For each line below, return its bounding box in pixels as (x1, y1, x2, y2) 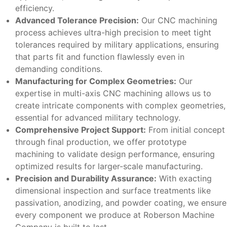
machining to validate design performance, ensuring (15, 148, 215, 159)
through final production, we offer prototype (15, 136, 186, 147)
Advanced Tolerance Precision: (15, 15, 139, 25)
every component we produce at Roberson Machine (15, 209, 214, 220)
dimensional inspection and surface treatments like (15, 185, 211, 196)
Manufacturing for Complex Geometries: (15, 75, 176, 86)
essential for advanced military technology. (15, 112, 180, 123)
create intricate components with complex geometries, (15, 100, 225, 110)
